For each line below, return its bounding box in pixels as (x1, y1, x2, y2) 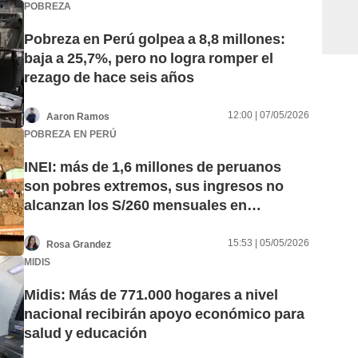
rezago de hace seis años (24, 69, 194, 86)
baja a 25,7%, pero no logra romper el (24, 50, 273, 67)
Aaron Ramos (46, 110, 109, 122)
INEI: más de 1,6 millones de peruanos (24, 158, 281, 176)
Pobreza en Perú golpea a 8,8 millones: (24, 30, 285, 48)
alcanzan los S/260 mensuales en (24, 197, 247, 214)
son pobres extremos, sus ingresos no (24, 177, 284, 195)
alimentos (24, 216, 91, 233)
